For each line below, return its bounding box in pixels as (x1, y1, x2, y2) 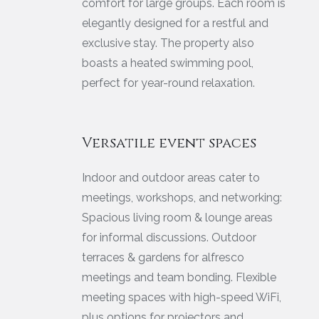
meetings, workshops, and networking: (82, 190, 282, 204)
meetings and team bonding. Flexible (82, 270, 276, 284)
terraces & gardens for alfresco (82, 250, 244, 264)
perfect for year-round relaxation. (82, 75, 255, 90)
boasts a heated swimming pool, (82, 56, 253, 70)
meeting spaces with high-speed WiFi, (82, 290, 281, 304)
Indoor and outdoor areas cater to (82, 170, 260, 184)
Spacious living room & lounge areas (82, 210, 273, 224)
